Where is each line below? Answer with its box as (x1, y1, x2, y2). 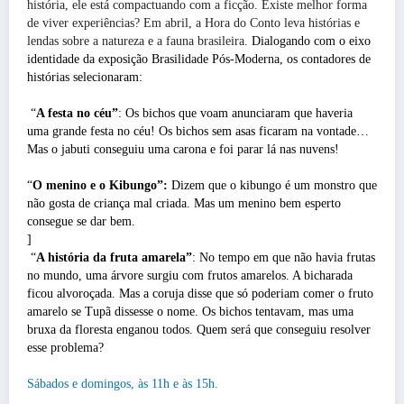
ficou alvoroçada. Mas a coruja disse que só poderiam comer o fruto (27, 286, 373, 300)
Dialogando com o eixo (252, 33, 371, 48)
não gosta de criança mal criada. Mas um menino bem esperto (27, 196, 341, 210)
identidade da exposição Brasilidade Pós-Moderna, (27, 51, 287, 66)
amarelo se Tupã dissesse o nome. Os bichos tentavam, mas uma (27, 304, 353, 318)
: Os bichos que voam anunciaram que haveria (118, 106, 353, 120)
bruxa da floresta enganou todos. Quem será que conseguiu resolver (27, 322, 371, 336)
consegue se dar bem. (27, 214, 135, 228)
